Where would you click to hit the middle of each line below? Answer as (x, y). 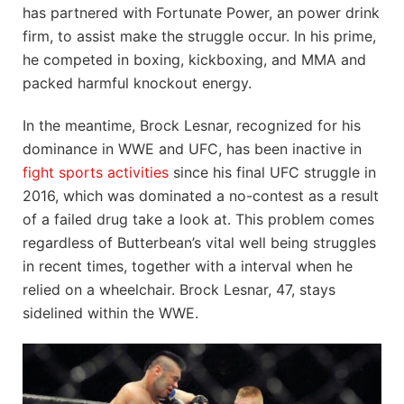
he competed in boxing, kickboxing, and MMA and (194, 59)
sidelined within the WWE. (110, 312)
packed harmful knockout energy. (137, 83)
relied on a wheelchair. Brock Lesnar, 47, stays (179, 289)
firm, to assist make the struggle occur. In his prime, (199, 36)
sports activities (114, 172)
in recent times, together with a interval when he (188, 266)
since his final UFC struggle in (272, 172)
